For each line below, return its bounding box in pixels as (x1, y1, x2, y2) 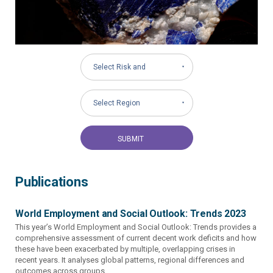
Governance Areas (93, 88, 156, 97)
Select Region (93, 98, 140, 107)
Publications (15, 174, 88, 190)
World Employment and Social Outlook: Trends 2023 (15, 207, 246, 219)
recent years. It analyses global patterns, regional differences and (15, 255, 244, 264)
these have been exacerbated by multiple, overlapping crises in (15, 244, 235, 253)
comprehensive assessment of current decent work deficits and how (15, 233, 257, 243)
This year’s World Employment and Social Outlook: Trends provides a (15, 222, 257, 232)
